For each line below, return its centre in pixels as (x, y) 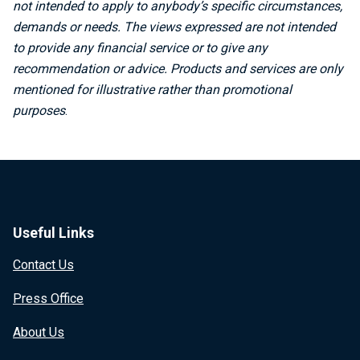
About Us (39, 332)
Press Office (48, 299)
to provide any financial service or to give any (140, 48)
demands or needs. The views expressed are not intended (174, 27)
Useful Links (53, 233)
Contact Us (43, 265)
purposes (39, 110)
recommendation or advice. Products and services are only (178, 69)
